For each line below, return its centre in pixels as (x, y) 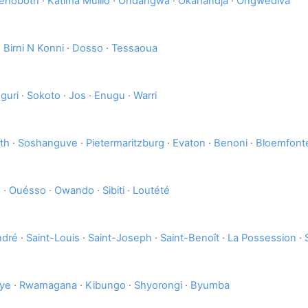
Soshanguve (48, 143)
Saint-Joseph (120, 238)
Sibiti (113, 191)
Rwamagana (48, 286)
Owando (74, 191)
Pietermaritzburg (125, 143)
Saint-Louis (53, 238)
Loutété (151, 191)
